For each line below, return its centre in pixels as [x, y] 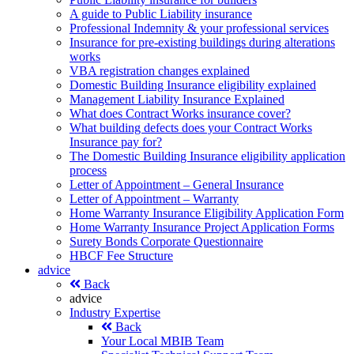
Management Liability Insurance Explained [177, 99]
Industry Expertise [115, 312]
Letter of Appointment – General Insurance [177, 184]
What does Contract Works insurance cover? [180, 113]
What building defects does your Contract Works [191, 127]
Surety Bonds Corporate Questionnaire [166, 241]
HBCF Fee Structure [121, 255]
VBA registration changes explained [160, 70]
